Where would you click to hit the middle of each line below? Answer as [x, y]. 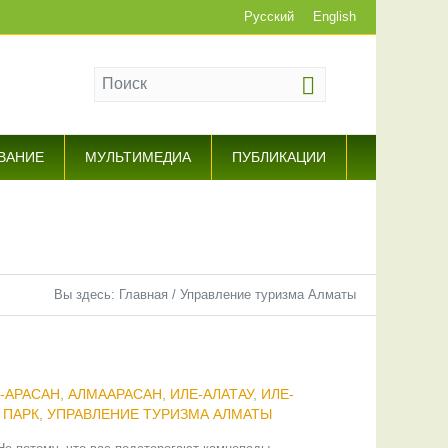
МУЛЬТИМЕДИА [138, 157]
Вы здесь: [86, 294]
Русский [269, 16]
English [334, 16]
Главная [143, 294]
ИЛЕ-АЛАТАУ [211, 394]
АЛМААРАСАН [114, 394]
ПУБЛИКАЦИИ [279, 157]
